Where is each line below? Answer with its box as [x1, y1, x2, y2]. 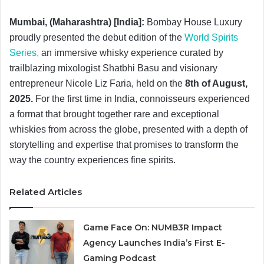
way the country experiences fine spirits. [9, 154, 176, 165]
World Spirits [184, 32, 238, 42]
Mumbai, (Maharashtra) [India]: [9, 16, 147, 27]
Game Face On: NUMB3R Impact [83, 222, 223, 233]
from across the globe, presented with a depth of [48, 124, 247, 134]
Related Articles [9, 186, 82, 197]
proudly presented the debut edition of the [9, 32, 184, 42]
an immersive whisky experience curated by [39, 47, 223, 58]
